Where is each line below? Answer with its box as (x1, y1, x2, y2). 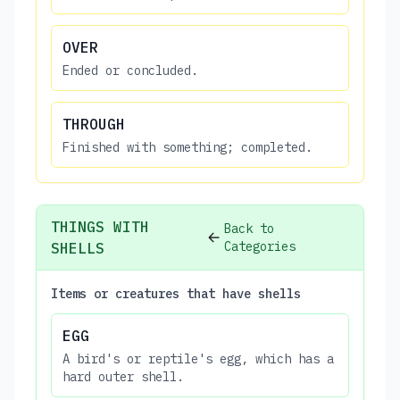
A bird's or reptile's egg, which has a (62, 350, 334, 367)
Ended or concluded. (62, 62, 198, 79)
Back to (224, 220, 275, 237)
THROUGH (62, 114, 125, 133)
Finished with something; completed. (62, 138, 312, 155)
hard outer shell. (62, 368, 184, 385)
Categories (224, 237, 296, 254)
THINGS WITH (51, 217, 149, 236)
